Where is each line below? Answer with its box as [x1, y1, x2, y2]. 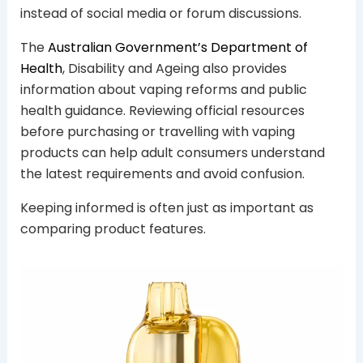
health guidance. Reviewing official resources [19, 101, 305, 121]
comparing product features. [19, 220, 206, 239]
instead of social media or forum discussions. [19, 4, 301, 23]
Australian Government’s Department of [47, 38, 308, 58]
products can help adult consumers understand [19, 143, 325, 163]
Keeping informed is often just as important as [19, 199, 314, 218]
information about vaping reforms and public [19, 80, 307, 100]
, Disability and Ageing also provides [62, 59, 287, 79]
